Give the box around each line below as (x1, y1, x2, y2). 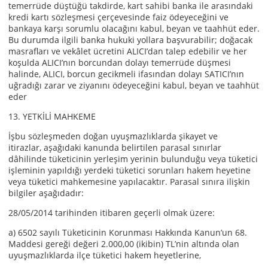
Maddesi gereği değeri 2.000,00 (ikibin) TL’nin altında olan (8, 238, 239, 249)
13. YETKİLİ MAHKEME (8, 111, 96, 122)
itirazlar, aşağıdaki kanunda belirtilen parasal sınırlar (8, 142, 221, 153)
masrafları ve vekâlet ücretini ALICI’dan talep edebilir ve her (8, 45, 247, 57)
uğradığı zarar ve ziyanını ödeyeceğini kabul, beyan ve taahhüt (8, 80, 259, 91)
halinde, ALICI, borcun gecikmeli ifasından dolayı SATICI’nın (8, 68, 244, 80)
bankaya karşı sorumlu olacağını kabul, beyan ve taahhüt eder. (8, 23, 260, 34)
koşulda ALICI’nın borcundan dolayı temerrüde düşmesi (8, 57, 231, 68)
